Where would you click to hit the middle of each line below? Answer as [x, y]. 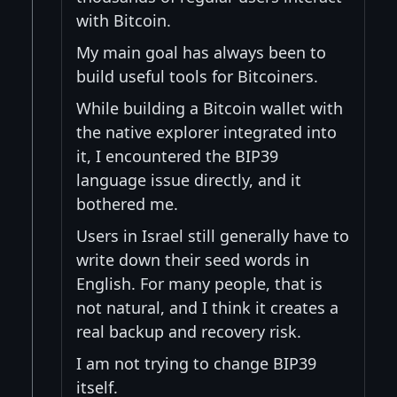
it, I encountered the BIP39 [177, 156]
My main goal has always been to [201, 52]
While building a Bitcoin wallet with [210, 108]
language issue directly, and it [189, 179]
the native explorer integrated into [206, 132]
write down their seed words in [193, 259]
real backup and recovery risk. [189, 331]
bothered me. [127, 203]
